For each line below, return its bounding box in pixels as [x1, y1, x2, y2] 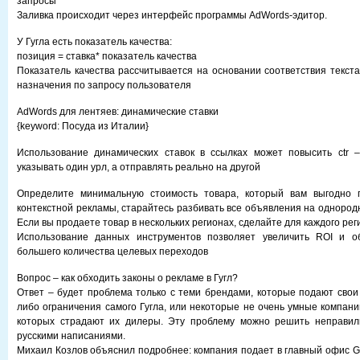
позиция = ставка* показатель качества [17, 51, 197, 62]
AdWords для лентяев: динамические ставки [17, 106, 219, 117]
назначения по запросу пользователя [17, 80, 191, 91]
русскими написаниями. [17, 330, 125, 342]
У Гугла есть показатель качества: [17, 36, 172, 47]
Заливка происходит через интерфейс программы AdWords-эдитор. [17, 10, 327, 21]
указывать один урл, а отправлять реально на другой [17, 162, 260, 173]
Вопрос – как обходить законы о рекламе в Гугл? [17, 272, 238, 284]
